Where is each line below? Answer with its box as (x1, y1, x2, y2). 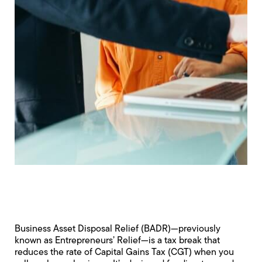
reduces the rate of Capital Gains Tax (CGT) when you (15, 248, 234, 257)
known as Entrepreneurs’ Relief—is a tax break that (15, 236, 220, 246)
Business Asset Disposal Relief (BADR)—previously (15, 225, 220, 234)
